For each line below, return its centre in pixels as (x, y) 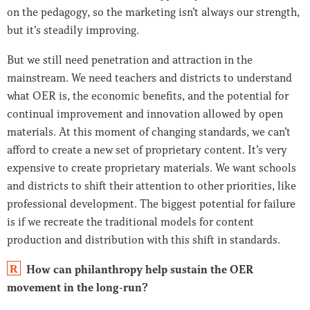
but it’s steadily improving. (73, 30)
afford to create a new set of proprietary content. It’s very (147, 150)
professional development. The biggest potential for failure (151, 204)
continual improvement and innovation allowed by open (145, 114)
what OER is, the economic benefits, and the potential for (148, 96)
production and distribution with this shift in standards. (144, 240)
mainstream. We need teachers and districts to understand (149, 78)
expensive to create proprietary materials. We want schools (152, 168)
